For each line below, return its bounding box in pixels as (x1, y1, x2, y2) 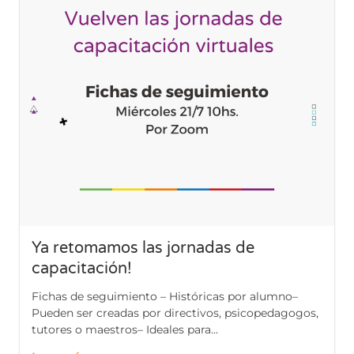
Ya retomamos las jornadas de (32, 239, 254, 258)
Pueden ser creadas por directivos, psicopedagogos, (32, 306, 318, 321)
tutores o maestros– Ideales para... (32, 322, 218, 337)
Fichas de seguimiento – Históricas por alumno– (32, 289, 298, 304)
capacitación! (32, 259, 132, 279)
